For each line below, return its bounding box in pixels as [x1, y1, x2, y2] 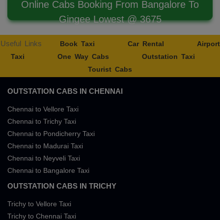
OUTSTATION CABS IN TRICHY [7, 182, 116, 190]
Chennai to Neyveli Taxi [7, 154, 80, 162]
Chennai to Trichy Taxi [7, 117, 76, 125]
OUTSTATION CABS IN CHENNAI [7, 87, 123, 95]
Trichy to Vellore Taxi [7, 200, 71, 208]
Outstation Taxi [141, 53, 195, 60]
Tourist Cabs [88, 65, 132, 73]
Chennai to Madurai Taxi [7, 142, 83, 150]
